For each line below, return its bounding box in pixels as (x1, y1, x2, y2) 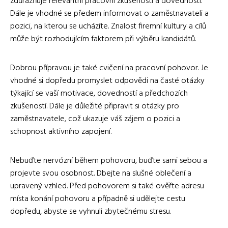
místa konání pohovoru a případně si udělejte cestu (10, 192, 185, 206)
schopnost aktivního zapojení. (10, 125, 111, 138)
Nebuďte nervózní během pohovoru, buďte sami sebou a (10, 154, 207, 167)
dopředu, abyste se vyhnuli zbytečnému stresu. (10, 205, 171, 218)
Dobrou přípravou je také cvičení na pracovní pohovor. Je (10, 61, 208, 75)
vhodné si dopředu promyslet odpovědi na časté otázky (10, 74, 205, 88)
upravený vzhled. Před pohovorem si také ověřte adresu (10, 179, 204, 193)
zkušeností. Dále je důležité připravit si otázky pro (10, 99, 179, 113)
